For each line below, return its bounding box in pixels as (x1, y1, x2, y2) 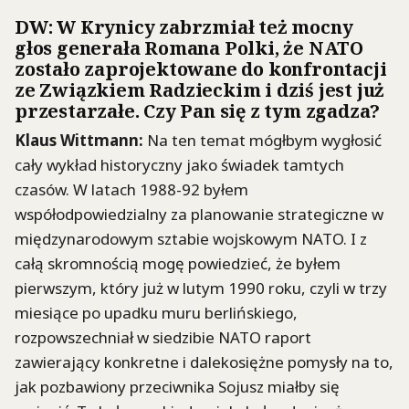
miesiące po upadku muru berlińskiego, (15, 301, 298, 323)
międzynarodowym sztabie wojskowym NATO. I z (15, 227, 367, 249)
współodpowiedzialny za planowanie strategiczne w (15, 203, 383, 225)
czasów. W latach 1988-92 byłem (15, 178, 248, 200)
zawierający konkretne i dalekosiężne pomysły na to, (15, 351, 393, 372)
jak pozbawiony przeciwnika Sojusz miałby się (15, 375, 340, 397)
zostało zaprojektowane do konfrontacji (15, 57, 387, 82)
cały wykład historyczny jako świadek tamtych (15, 153, 344, 175)
